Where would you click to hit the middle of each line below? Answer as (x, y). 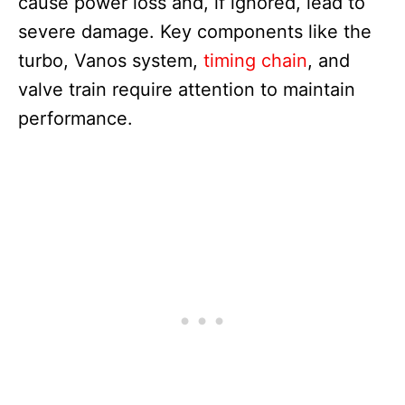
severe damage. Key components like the (195, 32)
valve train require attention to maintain (187, 90)
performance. (75, 119)
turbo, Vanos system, (111, 61)
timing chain (255, 61)
